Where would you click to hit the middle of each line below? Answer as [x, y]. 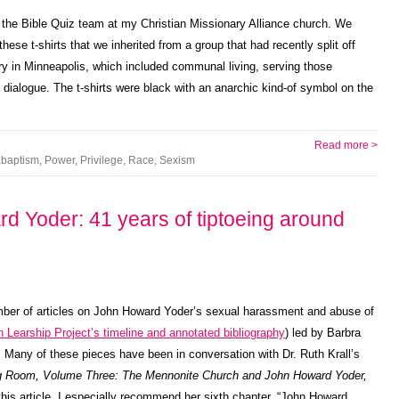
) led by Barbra [323, 333]
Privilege [102, 160]
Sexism [177, 160]
